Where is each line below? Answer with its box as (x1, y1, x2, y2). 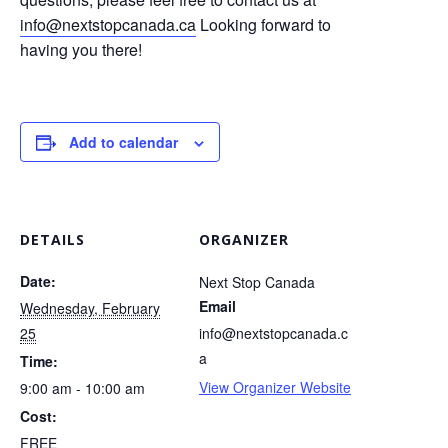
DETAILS (20, 230, 85, 249)
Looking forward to (196, 13, 331, 36)
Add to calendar (69, 132, 178, 152)
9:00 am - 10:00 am (20, 378, 145, 398)
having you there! (20, 38, 142, 61)
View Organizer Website (199, 377, 351, 397)
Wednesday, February (20, 298, 160, 318)
